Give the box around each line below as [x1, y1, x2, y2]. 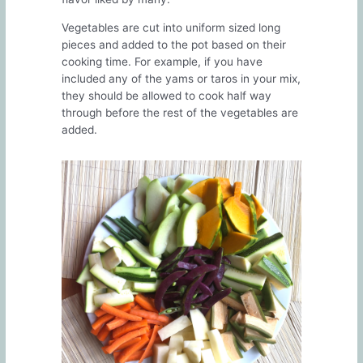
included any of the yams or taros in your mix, [61, 72, 301, 86]
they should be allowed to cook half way [61, 89, 271, 103]
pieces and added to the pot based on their [61, 38, 286, 52]
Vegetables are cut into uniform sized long [61, 21, 280, 35]
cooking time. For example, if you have [61, 55, 263, 69]
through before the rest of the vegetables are [61, 106, 298, 120]
